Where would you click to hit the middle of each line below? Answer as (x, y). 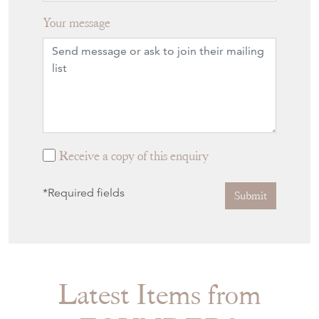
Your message (77, 22)
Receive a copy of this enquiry (134, 155)
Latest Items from (159, 294)
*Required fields (84, 193)
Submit (251, 195)
